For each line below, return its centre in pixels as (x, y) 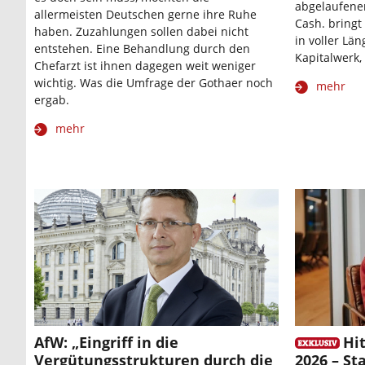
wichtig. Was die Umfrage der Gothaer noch (154, 82)
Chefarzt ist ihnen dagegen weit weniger (145, 65)
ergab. (52, 99)
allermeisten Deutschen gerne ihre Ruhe (145, 14)
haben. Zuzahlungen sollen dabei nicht (141, 31)
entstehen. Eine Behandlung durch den (142, 48)
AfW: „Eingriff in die (106, 343)
